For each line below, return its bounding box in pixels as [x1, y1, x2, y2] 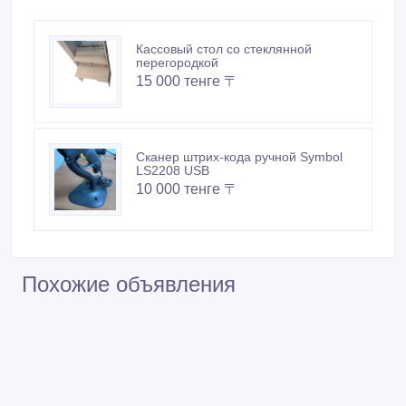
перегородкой [136, 55, 218, 71]
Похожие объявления [22, 272, 236, 297]
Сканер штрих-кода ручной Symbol [136, 150, 343, 165]
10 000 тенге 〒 [136, 181, 238, 198]
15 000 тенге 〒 [136, 73, 238, 90]
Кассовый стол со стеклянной [136, 42, 312, 57]
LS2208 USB [136, 163, 209, 179]
